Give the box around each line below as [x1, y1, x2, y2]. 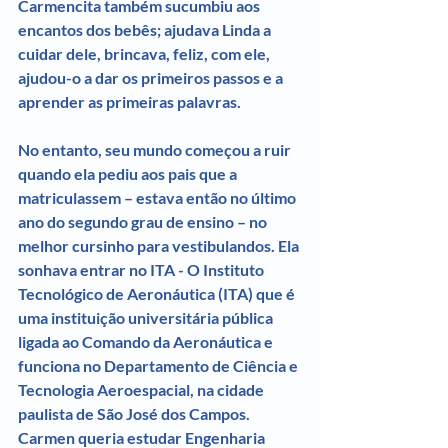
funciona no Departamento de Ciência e [18, 355, 301, 375]
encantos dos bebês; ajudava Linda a [18, 19, 274, 39]
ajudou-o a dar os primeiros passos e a [18, 67, 286, 87]
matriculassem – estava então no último [18, 187, 299, 207]
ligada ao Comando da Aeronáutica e [18, 331, 276, 351]
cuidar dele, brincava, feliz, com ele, [18, 43, 273, 63]
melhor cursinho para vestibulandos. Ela [18, 235, 302, 255]
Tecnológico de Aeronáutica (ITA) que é [18, 283, 298, 303]
